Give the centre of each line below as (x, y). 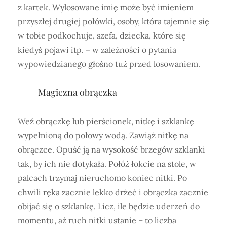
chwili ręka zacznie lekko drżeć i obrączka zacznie (113, 192)
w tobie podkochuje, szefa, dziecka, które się (102, 35)
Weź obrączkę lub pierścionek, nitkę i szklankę (106, 121)
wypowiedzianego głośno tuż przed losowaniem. (109, 64)
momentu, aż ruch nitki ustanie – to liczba (97, 220)
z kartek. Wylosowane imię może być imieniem (106, 7)
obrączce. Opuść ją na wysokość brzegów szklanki (111, 149)
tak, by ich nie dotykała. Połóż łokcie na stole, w (107, 163)
